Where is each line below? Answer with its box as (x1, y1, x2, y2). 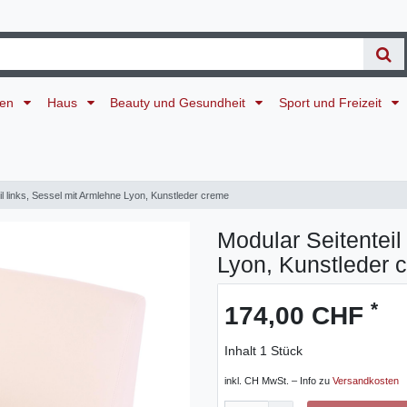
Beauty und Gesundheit (110, 94, 250, 110)
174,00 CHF (224, 302, 371, 331)
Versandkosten (333, 375, 399, 387)
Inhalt (224, 343, 260, 359)
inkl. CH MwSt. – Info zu (224, 375, 333, 387)
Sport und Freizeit (278, 94, 385, 110)
